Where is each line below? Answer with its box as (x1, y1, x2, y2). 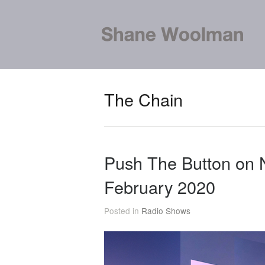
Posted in (104, 205, 141, 216)
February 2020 (104, 174, 215, 199)
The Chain (104, 87, 183, 111)
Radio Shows (141, 205, 190, 216)
